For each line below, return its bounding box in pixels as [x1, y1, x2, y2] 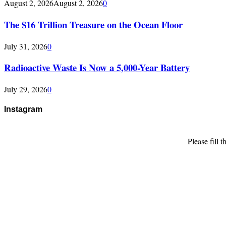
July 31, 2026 [4, 40, 47, 51]
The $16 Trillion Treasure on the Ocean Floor [4, 17, 183, 31]
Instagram [4, 105, 42, 114]
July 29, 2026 [4, 83, 47, 94]
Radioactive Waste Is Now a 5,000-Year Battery [4, 61, 190, 75]
